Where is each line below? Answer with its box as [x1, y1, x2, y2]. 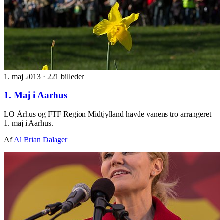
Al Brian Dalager [14, 136, 67, 144]
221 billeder [47, 72, 84, 81]
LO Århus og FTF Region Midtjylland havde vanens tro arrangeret [4, 110, 211, 119]
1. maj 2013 [4, 72, 43, 81]
